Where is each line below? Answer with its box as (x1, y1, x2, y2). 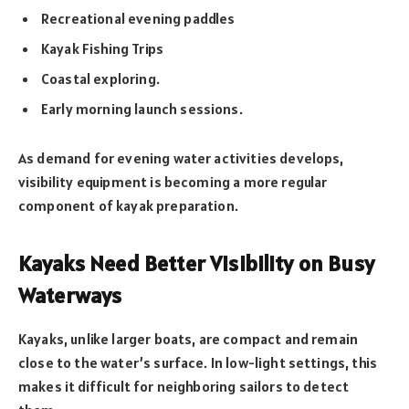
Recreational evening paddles (41, 8, 236, 27)
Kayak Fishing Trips (41, 38, 164, 58)
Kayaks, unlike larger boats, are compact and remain (18, 330, 359, 349)
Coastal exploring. (41, 68, 160, 88)
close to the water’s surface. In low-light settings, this (18, 353, 378, 372)
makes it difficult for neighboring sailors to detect (18, 377, 350, 396)
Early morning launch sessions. (41, 99, 243, 118)
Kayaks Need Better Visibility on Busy (18, 248, 374, 278)
